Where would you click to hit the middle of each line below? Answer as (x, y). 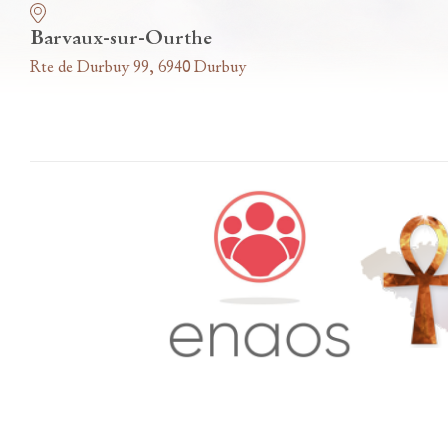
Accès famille (103, 427)
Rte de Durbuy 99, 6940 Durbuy (138, 67)
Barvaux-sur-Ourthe (121, 38)
